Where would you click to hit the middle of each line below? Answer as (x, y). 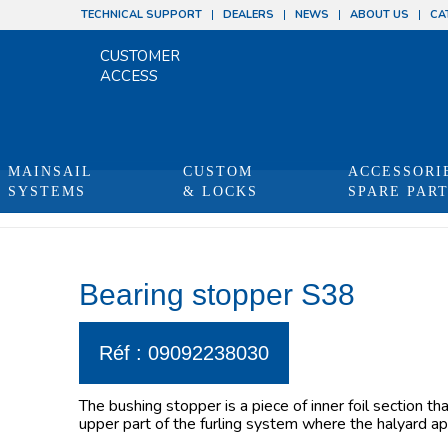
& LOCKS (220, 191)
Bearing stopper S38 (216, 294)
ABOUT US (379, 14)
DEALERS (248, 14)
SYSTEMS (47, 191)
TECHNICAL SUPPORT (141, 14)
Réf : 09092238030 (183, 353)
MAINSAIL (50, 171)
